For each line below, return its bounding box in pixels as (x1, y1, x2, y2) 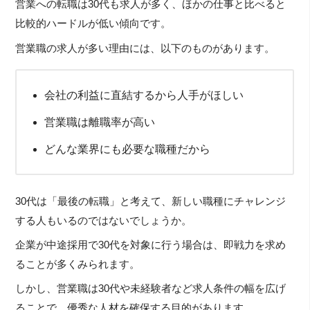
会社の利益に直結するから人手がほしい (44, 89, 244, 101)
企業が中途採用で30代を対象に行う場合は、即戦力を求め (15, 239, 286, 250)
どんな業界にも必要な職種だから (44, 143, 211, 155)
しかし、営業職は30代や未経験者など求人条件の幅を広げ (15, 283, 286, 295)
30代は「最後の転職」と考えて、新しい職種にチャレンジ (15, 195, 286, 207)
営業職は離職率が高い (44, 116, 156, 128)
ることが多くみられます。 (15, 258, 140, 270)
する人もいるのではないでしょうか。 (15, 215, 192, 226)
